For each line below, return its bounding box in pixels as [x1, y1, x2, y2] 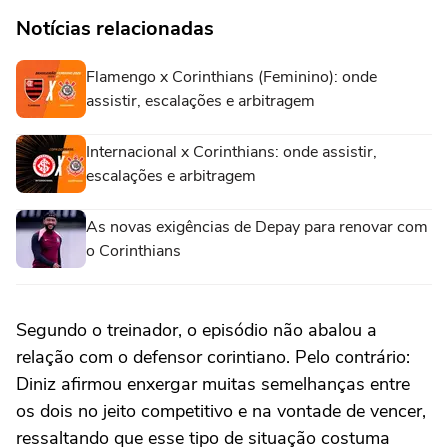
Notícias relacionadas [16, 15, 214, 43]
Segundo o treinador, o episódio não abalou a [16, 318, 377, 343]
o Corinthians [86, 240, 181, 263]
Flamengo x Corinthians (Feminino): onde [86, 66, 377, 89]
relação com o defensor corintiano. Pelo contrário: [16, 345, 410, 370]
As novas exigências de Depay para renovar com [86, 216, 428, 239]
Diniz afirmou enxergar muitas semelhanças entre [16, 372, 410, 397]
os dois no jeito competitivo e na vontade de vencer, [16, 399, 426, 424]
